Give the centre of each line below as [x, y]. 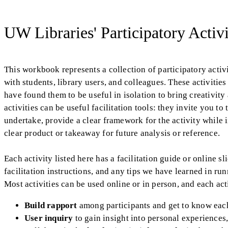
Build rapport [51, 205]
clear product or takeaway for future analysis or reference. [112, 133]
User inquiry [49, 218]
